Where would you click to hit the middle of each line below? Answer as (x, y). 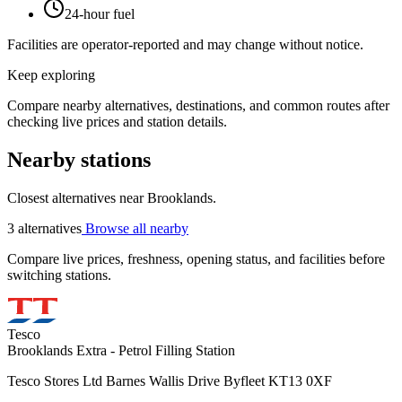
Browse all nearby (135, 228)
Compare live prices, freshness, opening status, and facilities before (196, 259)
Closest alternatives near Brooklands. (112, 198)
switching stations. (59, 275)
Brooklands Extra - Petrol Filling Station (121, 350)
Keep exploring (51, 75)
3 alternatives (44, 228)
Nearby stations (79, 160)
